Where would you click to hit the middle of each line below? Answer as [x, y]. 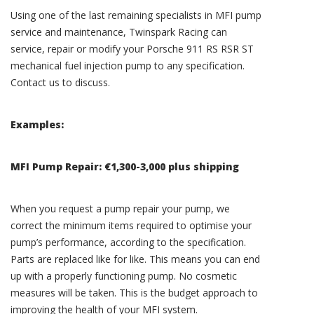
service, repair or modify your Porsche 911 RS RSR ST [132, 49]
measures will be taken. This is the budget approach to [134, 293]
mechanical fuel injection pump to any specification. [128, 66]
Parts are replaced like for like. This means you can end [135, 259]
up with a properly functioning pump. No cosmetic [124, 276]
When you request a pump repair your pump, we [120, 209]
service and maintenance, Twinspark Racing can [119, 32]
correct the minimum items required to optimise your [131, 226]
